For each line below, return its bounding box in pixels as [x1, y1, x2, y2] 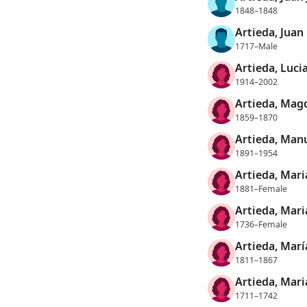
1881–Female [234, 182, 287, 195]
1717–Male [234, 40, 278, 52]
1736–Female [234, 218, 287, 230]
